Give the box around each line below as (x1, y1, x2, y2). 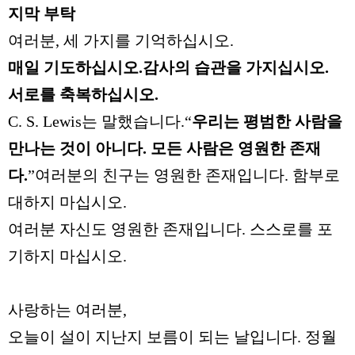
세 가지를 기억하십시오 (63, 32, 230, 49)
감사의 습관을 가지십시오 (143, 59, 325, 76)
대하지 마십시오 (8, 193, 123, 211)
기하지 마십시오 (8, 247, 123, 265)
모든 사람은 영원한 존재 (151, 139, 321, 157)
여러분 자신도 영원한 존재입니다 (8, 220, 242, 238)
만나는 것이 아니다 (8, 139, 143, 157)
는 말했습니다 (82, 113, 181, 130)
